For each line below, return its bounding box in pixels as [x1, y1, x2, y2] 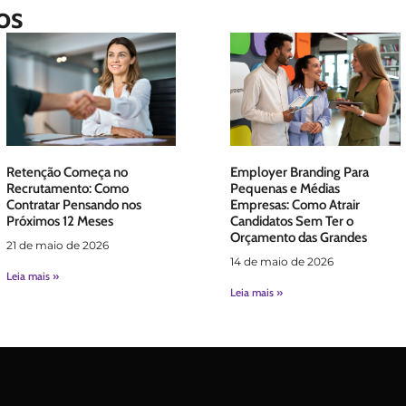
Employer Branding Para [230, 164, 369, 181]
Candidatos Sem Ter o [230, 213, 353, 230]
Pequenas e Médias [230, 180, 340, 198]
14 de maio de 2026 [230, 255, 333, 269]
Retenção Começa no [5, 164, 128, 181]
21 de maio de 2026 [5, 238, 109, 253]
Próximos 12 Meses [5, 213, 113, 230]
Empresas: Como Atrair [230, 197, 360, 214]
